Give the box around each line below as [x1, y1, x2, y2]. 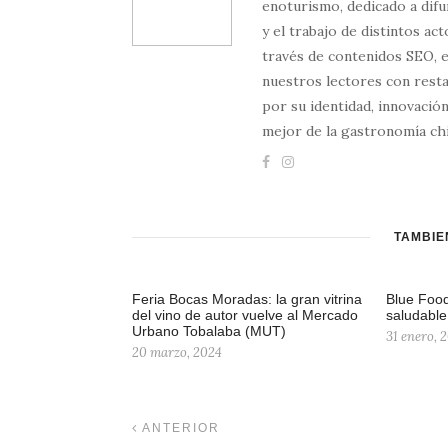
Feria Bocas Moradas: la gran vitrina [132, 291, 362, 308]
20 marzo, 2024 [132, 344, 222, 362]
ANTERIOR [138, 421, 220, 436]
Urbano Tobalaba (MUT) [132, 323, 286, 340]
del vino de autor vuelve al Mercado [132, 307, 358, 324]
